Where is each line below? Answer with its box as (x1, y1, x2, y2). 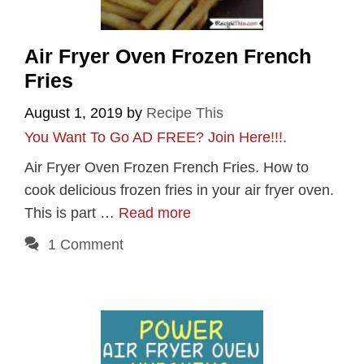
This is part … (24, 204, 119, 221)
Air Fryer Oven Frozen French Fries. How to (24, 158, 309, 175)
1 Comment (47, 236, 123, 253)
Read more (119, 204, 191, 221)
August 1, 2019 (24, 104, 123, 121)
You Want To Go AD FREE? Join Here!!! (24, 128, 283, 145)
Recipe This (146, 104, 223, 121)
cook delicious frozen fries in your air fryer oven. (24, 181, 334, 198)
